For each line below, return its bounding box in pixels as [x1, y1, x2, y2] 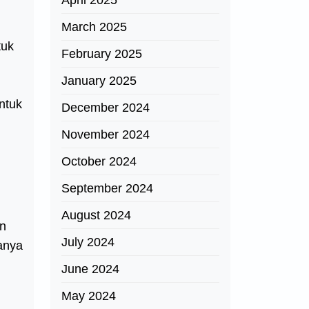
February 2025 [61, 47, 142, 61]
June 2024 [61, 262, 119, 276]
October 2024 [61, 154, 137, 168]
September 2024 [61, 181, 153, 195]
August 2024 [61, 208, 131, 222]
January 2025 [61, 74, 137, 88]
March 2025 [61, 20, 127, 34]
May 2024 [61, 289, 116, 303]
